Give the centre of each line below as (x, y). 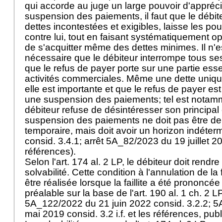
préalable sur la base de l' (79, 193)
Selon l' (40, 162)
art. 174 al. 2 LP (89, 162)
